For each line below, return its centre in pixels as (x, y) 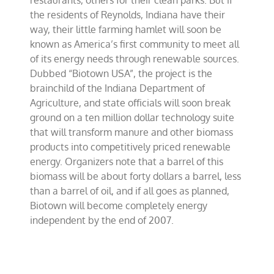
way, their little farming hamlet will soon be (126, 29)
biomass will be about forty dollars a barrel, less (136, 176)
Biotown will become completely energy (119, 206)
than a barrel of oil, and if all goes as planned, (130, 191)
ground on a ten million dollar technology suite (132, 117)
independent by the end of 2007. (102, 220)
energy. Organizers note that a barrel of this (127, 161)
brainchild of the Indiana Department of (118, 88)
